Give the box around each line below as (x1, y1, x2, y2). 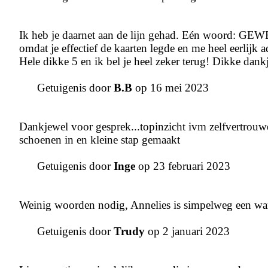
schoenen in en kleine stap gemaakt (19, 133, 180, 147)
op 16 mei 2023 (132, 81, 209, 95)
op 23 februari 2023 (135, 160, 230, 173)
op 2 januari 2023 (145, 225, 230, 238)
